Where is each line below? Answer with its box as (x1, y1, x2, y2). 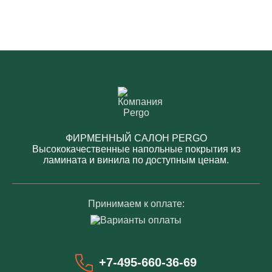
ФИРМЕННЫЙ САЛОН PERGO (65, 133, 207, 144)
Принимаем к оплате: (87, 199, 185, 209)
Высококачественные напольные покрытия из (32, 144, 240, 155)
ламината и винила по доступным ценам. (43, 155, 229, 166)
